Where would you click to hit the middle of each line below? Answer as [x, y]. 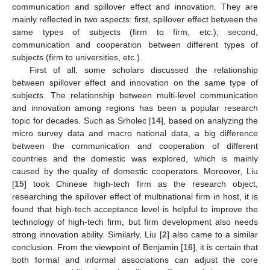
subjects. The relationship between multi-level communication [135, 96]
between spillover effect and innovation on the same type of [135, 83]
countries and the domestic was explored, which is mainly [135, 159]
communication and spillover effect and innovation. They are [135, 7]
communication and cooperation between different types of [135, 45]
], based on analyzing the [209, 121]
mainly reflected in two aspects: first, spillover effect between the [135, 20]
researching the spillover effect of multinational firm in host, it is [135, 197]
